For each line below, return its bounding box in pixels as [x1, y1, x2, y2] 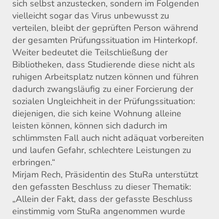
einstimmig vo [12, 205, 67, 217]
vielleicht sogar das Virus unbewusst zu [12, 9, 169, 22]
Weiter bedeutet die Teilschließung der [12, 46, 168, 58]
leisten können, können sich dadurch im [12, 119, 167, 131]
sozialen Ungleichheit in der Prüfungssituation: [12, 95, 195, 107]
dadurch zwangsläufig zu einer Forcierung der [12, 83, 193, 95]
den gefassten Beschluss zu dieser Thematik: [12, 180, 191, 193]
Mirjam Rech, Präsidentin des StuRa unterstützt [12, 168, 198, 180]
